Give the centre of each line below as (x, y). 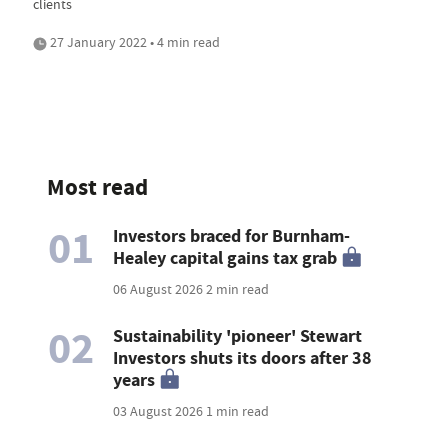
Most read (97, 188)
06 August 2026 (160, 289)
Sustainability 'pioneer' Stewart (238, 336)
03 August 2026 (160, 411)
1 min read (238, 411)
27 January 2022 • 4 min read (133, 42)
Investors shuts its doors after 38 (243, 358)
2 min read (238, 289)
